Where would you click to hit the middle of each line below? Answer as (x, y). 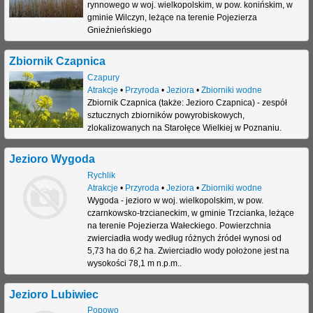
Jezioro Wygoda (52, 158)
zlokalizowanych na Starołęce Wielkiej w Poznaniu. (184, 128)
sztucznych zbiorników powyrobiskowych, (166, 115)
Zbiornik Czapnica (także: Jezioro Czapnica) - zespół (187, 102)
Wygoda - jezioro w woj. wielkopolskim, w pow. (175, 200)
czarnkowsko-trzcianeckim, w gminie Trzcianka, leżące (190, 213)
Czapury (103, 77)
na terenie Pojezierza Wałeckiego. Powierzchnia (179, 225)
